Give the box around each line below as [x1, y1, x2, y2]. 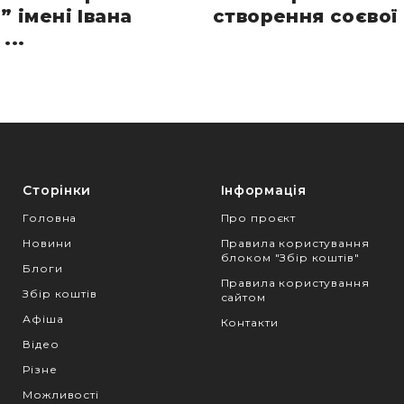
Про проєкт [220, 210, 297, 225]
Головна [23, 210, 78, 225]
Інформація [220, 181, 307, 198]
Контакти [220, 315, 279, 329]
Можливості [23, 387, 99, 401]
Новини [23, 235, 72, 250]
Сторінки [23, 181, 92, 198]
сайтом [220, 289, 266, 304]
